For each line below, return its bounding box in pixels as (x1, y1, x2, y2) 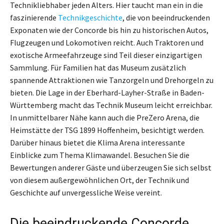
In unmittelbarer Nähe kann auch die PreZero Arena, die (10, 112, 199, 122)
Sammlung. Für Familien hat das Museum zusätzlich (10, 62, 186, 72)
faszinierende (10, 12, 58, 22)
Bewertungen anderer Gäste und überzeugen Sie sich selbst (10, 162, 211, 172)
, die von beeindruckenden (122, 12, 210, 22)
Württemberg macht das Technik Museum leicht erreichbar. (10, 99, 212, 110)
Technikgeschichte (58, 12, 122, 22)
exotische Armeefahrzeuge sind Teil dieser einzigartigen (10, 49, 202, 60)
